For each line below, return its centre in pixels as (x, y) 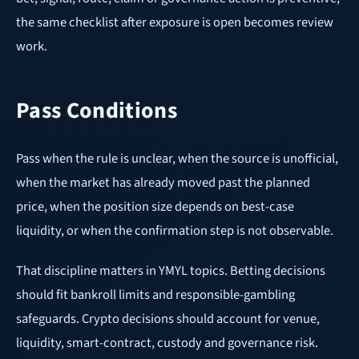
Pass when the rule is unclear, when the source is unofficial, (177, 159)
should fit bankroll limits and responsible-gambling (155, 295)
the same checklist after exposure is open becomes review (175, 23)
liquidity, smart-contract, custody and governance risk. (167, 343)
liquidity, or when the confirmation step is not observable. (175, 231)
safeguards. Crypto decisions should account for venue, (168, 319)
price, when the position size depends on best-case (155, 207)
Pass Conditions (97, 111)
